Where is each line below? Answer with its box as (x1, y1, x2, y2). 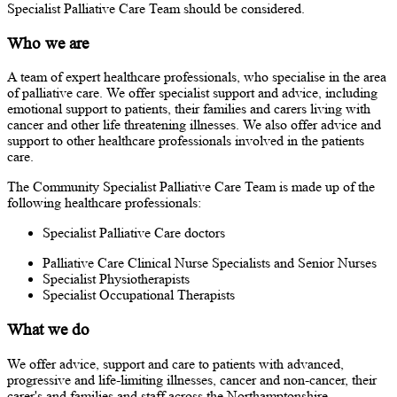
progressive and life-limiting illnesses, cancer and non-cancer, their (7, 371, 377, 387)
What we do (7, 320, 90, 339)
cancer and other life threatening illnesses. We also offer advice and (7, 117, 381, 133)
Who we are (7, 33, 89, 52)
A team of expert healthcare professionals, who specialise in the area (7, 69, 386, 85)
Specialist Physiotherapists (43, 271, 190, 287)
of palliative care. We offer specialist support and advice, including (7, 85, 378, 101)
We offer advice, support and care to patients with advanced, (7, 355, 344, 371)
